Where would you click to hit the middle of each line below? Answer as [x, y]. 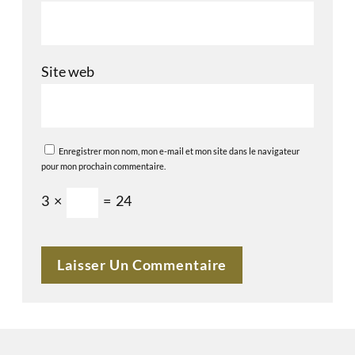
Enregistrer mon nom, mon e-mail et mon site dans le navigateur [179, 151]
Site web [68, 71]
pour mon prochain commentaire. [103, 166]
